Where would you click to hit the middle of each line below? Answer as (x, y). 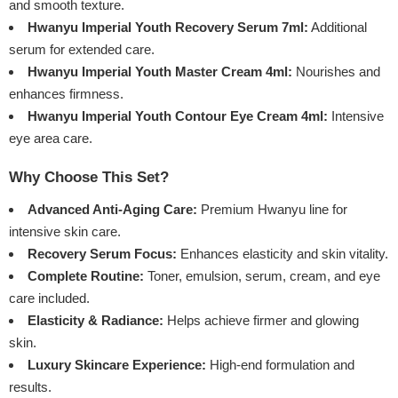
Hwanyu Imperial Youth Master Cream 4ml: (160, 72)
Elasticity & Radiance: (96, 321)
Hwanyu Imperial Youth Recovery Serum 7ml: (168, 28)
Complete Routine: (86, 276)
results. (30, 387)
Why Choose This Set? (89, 178)
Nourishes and (336, 72)
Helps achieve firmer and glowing (261, 321)
